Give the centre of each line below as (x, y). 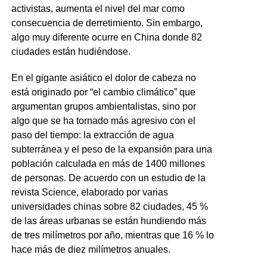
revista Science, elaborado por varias (89, 192)
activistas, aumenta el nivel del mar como (98, 9)
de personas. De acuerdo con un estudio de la (108, 178)
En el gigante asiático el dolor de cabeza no (103, 78)
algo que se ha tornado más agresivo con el (103, 121)
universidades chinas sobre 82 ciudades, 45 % (109, 207)
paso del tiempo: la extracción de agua (92, 135)
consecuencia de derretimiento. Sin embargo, (107, 23)
